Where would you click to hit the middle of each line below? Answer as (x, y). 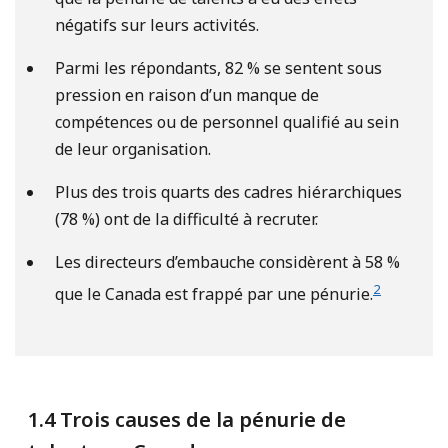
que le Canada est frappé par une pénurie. (214, 294)
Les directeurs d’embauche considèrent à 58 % (227, 261)
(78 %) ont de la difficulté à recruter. (186, 218)
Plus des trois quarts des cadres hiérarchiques (228, 191)
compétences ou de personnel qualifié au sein (227, 121)
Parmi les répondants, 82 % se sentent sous (218, 67)
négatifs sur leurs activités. (157, 24)
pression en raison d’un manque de (187, 94)
